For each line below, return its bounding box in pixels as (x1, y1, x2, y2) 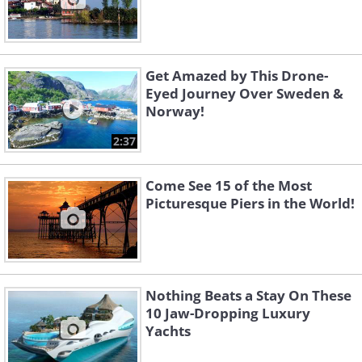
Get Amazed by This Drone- (145, 66, 328, 85)
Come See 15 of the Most (145, 176, 312, 195)
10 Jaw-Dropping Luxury (145, 304, 310, 322)
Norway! (145, 102, 204, 120)
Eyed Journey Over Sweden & (145, 84, 343, 103)
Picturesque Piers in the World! (145, 194, 355, 213)
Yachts (145, 322, 191, 340)
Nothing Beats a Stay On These (145, 286, 351, 305)
